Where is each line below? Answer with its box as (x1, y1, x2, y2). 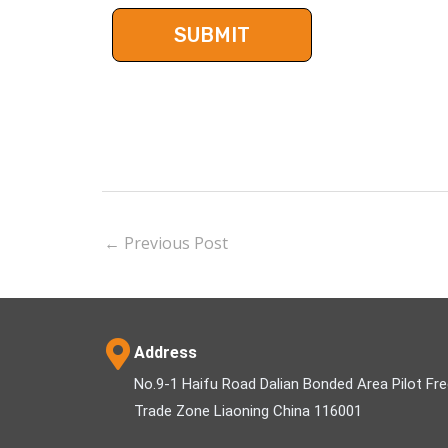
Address (134, 342, 197, 362)
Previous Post (120, 232, 228, 255)
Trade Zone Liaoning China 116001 (134, 401, 362, 420)
